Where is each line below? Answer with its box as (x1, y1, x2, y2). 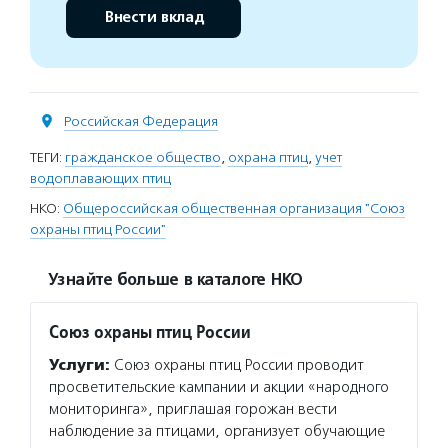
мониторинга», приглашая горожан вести (49, 399, 337, 418)
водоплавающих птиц (30, 169, 171, 187)
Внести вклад (103, 7, 204, 27)
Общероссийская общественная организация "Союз (63, 199, 405, 217)
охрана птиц (228, 148, 308, 166)
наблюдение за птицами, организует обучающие (49, 421, 385, 440)
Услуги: (49, 355, 110, 374)
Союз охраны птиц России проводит (110, 355, 364, 374)
